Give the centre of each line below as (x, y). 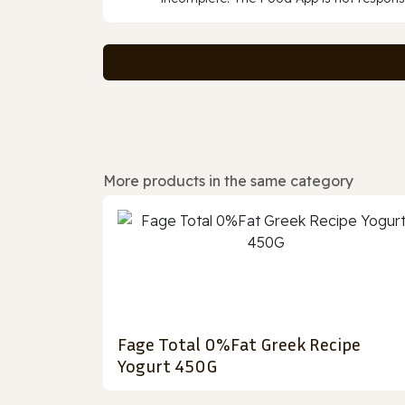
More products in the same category (228, 181)
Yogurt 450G (167, 366)
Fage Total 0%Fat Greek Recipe (239, 344)
